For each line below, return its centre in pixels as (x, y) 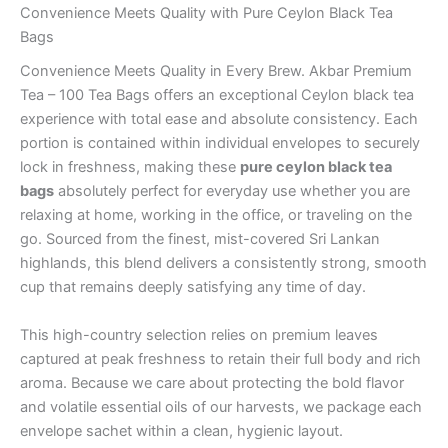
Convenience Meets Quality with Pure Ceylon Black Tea (206, 13)
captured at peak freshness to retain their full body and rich (220, 358)
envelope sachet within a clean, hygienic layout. (181, 430)
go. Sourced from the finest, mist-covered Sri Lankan (200, 239)
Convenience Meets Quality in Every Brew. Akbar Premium (216, 71)
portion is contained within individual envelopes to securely (220, 143)
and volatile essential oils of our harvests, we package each (221, 406)
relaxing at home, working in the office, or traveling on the (216, 215)
